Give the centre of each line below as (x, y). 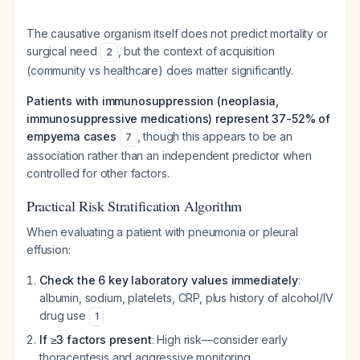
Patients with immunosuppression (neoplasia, (153, 101)
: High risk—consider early (219, 340)
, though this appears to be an (215, 136)
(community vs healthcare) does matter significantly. (160, 70)
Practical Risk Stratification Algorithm (135, 206)
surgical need (63, 51)
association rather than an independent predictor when (169, 155)
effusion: (49, 250)
